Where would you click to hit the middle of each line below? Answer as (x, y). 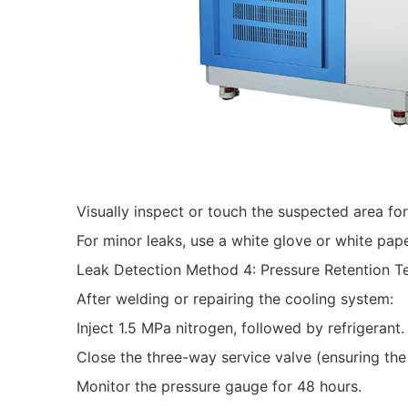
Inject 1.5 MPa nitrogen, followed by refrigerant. (240, 328)
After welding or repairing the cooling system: (235, 299)
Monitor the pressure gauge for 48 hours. (219, 386)
